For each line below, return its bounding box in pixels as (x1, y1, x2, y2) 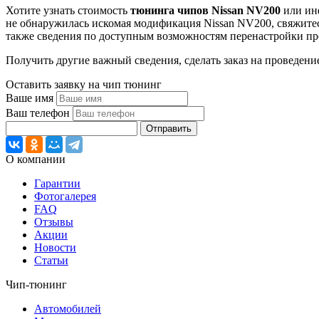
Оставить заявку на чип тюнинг (6, 78, 162, 90)
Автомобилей (34, 302, 101, 315)
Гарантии (34, 177, 80, 189)
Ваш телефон (6, 106, 70, 119)
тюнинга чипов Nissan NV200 (130, 4, 281, 16)
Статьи (34, 253, 68, 266)
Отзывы (34, 215, 73, 228)
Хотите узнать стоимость (6, 4, 130, 16)
